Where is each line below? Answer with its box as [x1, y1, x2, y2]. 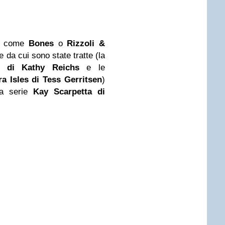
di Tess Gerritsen [28, 75, 102, 84]
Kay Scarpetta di [33, 87, 105, 96]
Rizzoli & [67, 39, 105, 48]
